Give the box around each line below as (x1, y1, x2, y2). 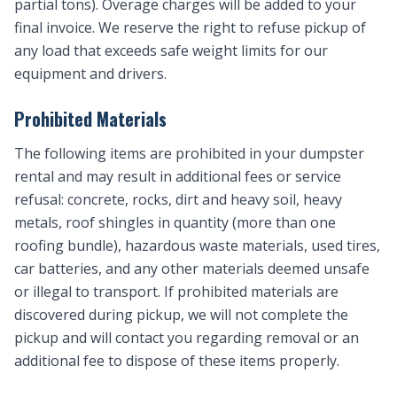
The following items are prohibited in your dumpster (14, 144, 364, 163)
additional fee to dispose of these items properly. (14, 351, 339, 370)
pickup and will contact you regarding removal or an (14, 328, 359, 347)
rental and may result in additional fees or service (14, 167, 341, 186)
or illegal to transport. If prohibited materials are (14, 282, 339, 301)
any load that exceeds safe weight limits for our (14, 41, 328, 60)
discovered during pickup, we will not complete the (14, 305, 348, 324)
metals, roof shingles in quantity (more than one (14, 213, 336, 232)
